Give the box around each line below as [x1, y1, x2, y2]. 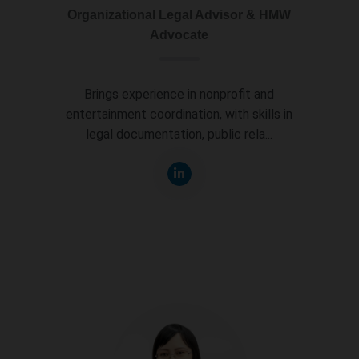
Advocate [150, 28, 209, 42]
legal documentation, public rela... [86, 126, 273, 142]
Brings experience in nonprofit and [84, 86, 275, 102]
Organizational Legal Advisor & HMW [67, 8, 292, 22]
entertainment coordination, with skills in [66, 106, 293, 122]
